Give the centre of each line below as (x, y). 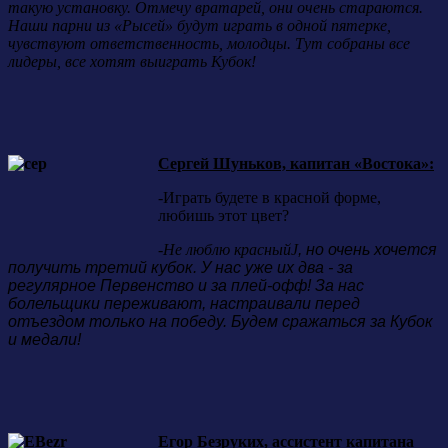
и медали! (44, 339)
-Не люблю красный (224, 249)
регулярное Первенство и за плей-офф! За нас (186, 285)
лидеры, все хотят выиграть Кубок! (132, 61)
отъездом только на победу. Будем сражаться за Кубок (220, 321)
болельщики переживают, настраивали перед (184, 303)
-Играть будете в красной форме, (269, 197)
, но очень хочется (367, 249)
